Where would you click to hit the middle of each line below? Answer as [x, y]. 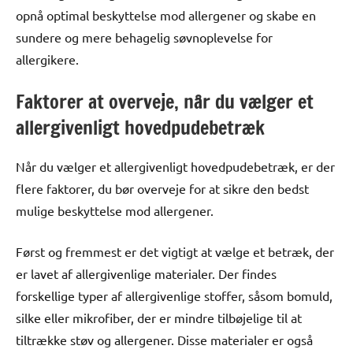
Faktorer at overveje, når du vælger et [165, 101]
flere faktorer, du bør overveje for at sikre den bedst [162, 188]
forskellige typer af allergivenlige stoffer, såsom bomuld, [174, 295]
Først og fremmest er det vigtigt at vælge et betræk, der [175, 251]
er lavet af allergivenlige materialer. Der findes [146, 273]
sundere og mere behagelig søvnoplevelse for [144, 37]
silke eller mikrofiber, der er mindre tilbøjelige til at [159, 317]
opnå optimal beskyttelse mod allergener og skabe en [166, 15]
